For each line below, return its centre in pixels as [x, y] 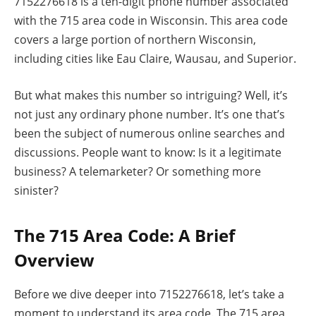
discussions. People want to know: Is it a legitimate [148, 152]
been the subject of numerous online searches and [150, 133]
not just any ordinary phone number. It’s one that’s [150, 114]
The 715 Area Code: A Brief [124, 235]
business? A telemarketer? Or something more [138, 171]
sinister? [36, 190]
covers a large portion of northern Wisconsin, [135, 40]
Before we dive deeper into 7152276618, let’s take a [149, 294]
